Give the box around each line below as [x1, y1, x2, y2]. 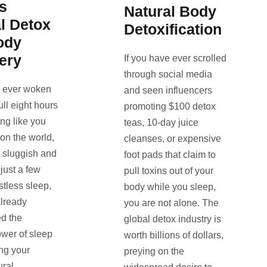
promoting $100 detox [123, 101, 216, 111]
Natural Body [123, 2, 216, 20]
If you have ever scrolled [123, 52, 226, 63]
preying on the [123, 246, 184, 256]
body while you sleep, [123, 181, 216, 192]
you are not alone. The [123, 197, 219, 208]
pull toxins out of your [123, 165, 213, 176]
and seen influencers [123, 85, 212, 95]
